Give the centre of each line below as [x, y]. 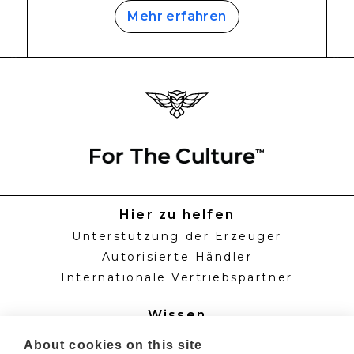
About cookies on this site [113, 345]
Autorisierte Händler [177, 257]
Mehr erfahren [177, 16]
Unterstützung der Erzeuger [177, 237]
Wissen [177, 315]
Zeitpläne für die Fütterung [177, 337]
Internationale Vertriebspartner [177, 278]
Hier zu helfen [177, 215]
